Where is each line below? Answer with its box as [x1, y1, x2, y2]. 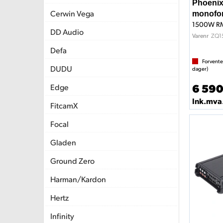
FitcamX [50, 100, 78, 111]
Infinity [50, 211, 74, 221]
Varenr [192, 32, 209, 40]
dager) [192, 65, 208, 73]
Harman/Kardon [50, 174, 106, 184]
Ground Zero [50, 155, 95, 166]
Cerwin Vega [50, 8, 94, 18]
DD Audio [50, 26, 84, 37]
